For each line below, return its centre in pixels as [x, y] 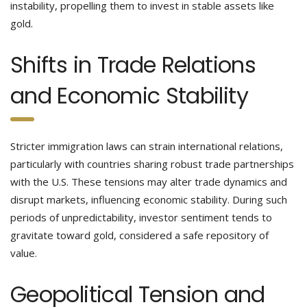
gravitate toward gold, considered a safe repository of [139, 235]
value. [24, 253]
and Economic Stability [129, 96]
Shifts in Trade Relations [133, 65]
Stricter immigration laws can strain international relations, [147, 146]
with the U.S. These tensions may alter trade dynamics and [149, 182]
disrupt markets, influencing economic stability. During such [149, 199]
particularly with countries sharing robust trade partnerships [152, 164]
